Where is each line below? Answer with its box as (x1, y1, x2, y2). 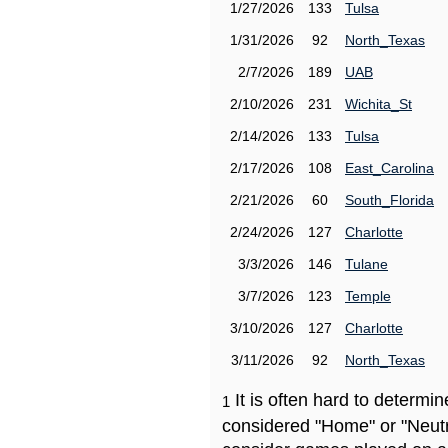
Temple (345, 288, 391, 304)
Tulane (345, 256, 388, 272)
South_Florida (345, 192, 434, 208)
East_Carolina (345, 160, 434, 176)
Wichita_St (345, 96, 412, 112)
